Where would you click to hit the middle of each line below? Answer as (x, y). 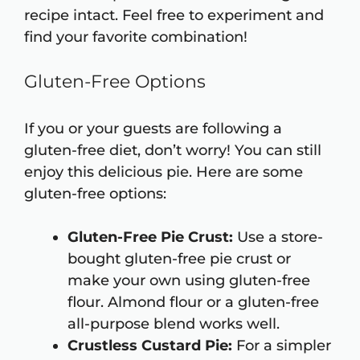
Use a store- (278, 237)
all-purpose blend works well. (174, 324)
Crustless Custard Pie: (150, 346)
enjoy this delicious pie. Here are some (164, 172)
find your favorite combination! (136, 37)
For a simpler (282, 346)
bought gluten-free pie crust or (179, 259)
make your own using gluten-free (189, 281)
